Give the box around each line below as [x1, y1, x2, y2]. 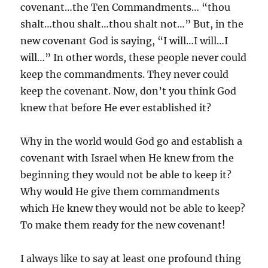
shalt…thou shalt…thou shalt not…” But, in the [20, 17, 244, 30]
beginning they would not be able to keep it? [20, 168, 232, 181]
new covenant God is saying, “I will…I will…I [20, 34, 229, 47]
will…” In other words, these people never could [20, 51, 247, 63]
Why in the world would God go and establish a [20, 135, 243, 147]
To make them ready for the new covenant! [20, 218, 226, 231]
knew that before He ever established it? [20, 101, 212, 114]
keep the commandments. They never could [20, 68, 229, 80]
